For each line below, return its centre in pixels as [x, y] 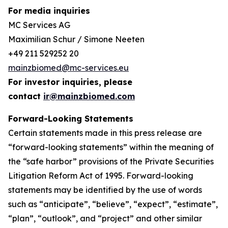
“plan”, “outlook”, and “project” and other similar [105, 218]
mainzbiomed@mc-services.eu [68, 68]
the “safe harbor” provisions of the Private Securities [111, 161]
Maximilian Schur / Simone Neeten [76, 39]
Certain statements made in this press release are [105, 133]
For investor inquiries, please [70, 82]
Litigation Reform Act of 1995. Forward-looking [101, 176]
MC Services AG [39, 25]
